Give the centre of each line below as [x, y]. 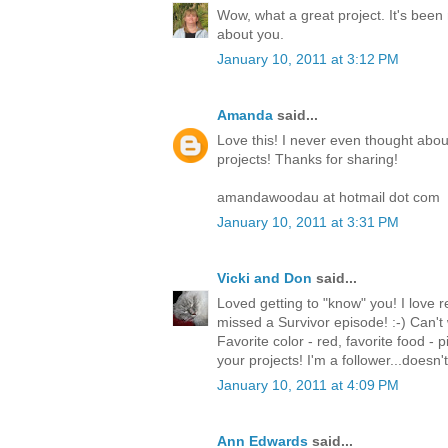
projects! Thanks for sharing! [307, 159]
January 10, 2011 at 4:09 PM [308, 385]
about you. [250, 34]
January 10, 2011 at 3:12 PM [308, 59]
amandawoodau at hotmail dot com [328, 197]
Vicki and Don [264, 278]
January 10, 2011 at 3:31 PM [308, 222]
